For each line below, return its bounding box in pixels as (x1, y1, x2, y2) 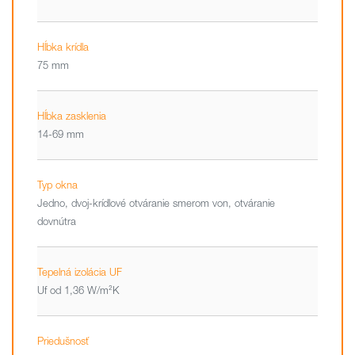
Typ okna (37, 178, 78, 191)
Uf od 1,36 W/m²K (37, 284, 119, 296)
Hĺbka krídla (37, 40, 89, 53)
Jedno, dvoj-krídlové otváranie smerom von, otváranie (37, 197, 275, 209)
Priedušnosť (37, 334, 89, 347)
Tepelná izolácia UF (37, 265, 122, 278)
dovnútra (37, 215, 76, 227)
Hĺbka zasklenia (37, 109, 106, 122)
